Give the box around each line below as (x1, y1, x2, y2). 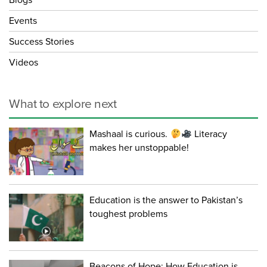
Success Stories (9, 36, 74, 48)
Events (9, 15, 37, 27)
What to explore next (9, 97, 117, 112)
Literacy (191, 128, 227, 141)
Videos (9, 57, 38, 69)
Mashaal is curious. (89, 128, 170, 141)
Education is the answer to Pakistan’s (89, 194, 243, 207)
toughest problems (89, 208, 168, 221)
